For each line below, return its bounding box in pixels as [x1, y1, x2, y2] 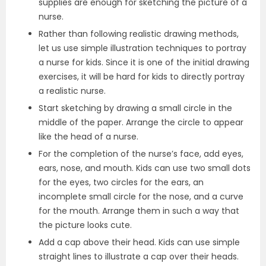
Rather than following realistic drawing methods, [39, 28, 239, 40]
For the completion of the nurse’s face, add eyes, [39, 148, 243, 160]
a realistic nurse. [39, 85, 108, 97]
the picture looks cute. [39, 219, 134, 231]
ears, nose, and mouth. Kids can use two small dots [39, 162, 251, 174]
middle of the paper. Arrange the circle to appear [39, 116, 243, 128]
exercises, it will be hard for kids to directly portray [39, 71, 245, 83]
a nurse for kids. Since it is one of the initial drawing [39, 56, 249, 68]
